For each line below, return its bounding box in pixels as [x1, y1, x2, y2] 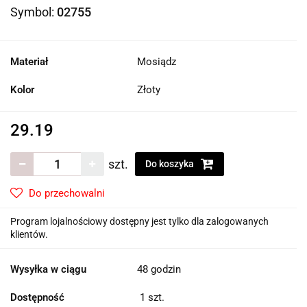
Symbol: [10, 5, 57, 20]
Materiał [10, 56, 48, 69]
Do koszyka [145, 158, 196, 170]
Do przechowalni [29, 187, 105, 200]
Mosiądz [137, 56, 176, 69]
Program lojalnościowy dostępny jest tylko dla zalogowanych [10, 216, 269, 228]
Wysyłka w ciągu [10, 263, 86, 276]
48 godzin [137, 263, 181, 276]
